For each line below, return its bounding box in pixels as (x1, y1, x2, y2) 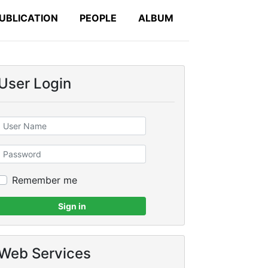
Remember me (12, 174, 77, 186)
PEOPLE (80, 12, 117, 24)
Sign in (57, 201, 86, 211)
